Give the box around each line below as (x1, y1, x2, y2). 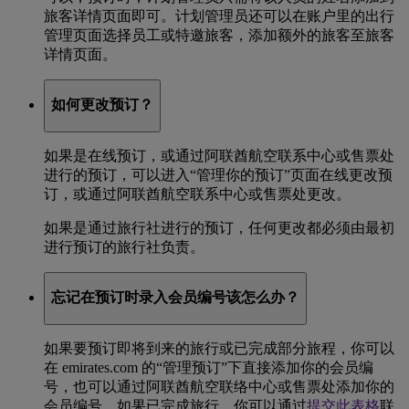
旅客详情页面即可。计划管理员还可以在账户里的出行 (44, 7, 394, 24)
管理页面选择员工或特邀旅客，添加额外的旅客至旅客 (44, 26, 394, 43)
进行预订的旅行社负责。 (44, 238, 204, 255)
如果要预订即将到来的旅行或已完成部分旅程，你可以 (44, 341, 394, 356)
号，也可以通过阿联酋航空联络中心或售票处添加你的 (44, 379, 394, 394)
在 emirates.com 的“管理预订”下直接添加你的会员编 (44, 360, 373, 375)
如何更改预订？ (51, 97, 153, 113)
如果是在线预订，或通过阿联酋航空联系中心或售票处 (44, 147, 394, 163)
